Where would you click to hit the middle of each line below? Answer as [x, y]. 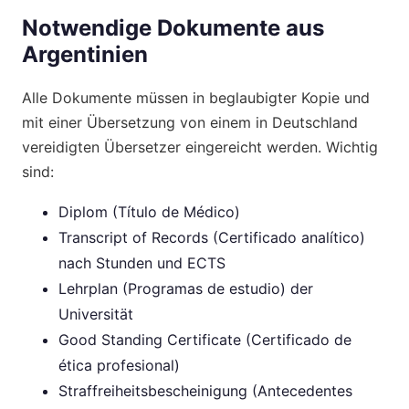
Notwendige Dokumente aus [173, 27]
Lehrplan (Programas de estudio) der [186, 288]
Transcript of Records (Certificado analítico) [212, 237]
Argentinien [85, 54]
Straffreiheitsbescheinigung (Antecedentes [205, 390]
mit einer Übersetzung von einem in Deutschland [190, 122]
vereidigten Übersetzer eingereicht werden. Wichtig [200, 147]
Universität [96, 314]
